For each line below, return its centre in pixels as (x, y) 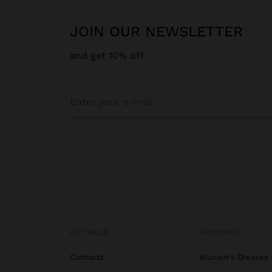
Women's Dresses (233, 257)
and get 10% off (107, 56)
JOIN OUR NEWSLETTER (161, 32)
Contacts (87, 257)
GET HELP (89, 233)
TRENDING (219, 233)
